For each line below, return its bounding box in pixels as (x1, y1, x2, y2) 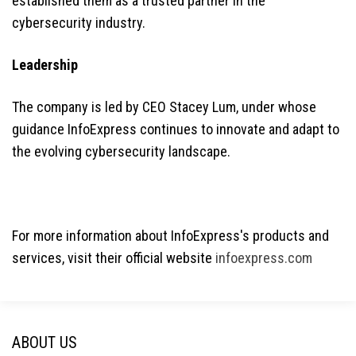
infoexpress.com (215, 249, 312, 266)
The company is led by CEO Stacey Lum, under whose (12, 98, 316, 115)
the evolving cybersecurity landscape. (12, 142, 234, 160)
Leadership (12, 56, 78, 73)
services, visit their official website (12, 249, 215, 266)
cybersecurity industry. (12, 14, 149, 31)
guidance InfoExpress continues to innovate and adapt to (12, 120, 339, 137)
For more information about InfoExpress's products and (12, 226, 329, 244)
